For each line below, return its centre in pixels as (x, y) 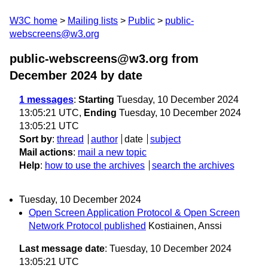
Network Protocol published (87, 226)
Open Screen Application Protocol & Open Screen (134, 213)
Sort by (36, 139)
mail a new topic (112, 152)
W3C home (33, 21)
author (104, 139)
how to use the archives (95, 165)
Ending (100, 113)
